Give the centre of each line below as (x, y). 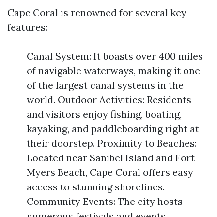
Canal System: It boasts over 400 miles (115, 56)
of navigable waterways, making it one (113, 70)
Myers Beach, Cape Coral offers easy (110, 172)
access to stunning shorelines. (96, 187)
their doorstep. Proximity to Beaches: (112, 143)
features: (27, 27)
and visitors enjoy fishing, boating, (104, 114)
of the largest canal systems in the (105, 85)
